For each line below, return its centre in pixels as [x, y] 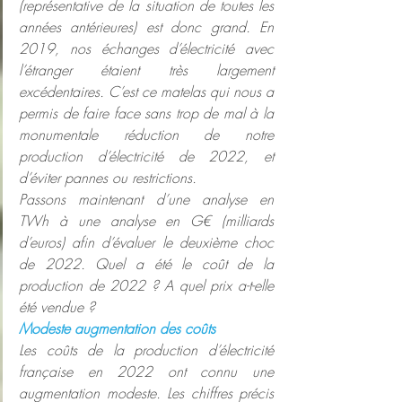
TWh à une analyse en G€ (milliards [146, 221]
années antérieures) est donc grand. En [146, 27]
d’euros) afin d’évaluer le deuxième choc [146, 243]
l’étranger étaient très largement [146, 70]
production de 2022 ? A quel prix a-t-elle [146, 286]
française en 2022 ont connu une [146, 372]
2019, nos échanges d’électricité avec [146, 49]
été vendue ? [57, 307]
